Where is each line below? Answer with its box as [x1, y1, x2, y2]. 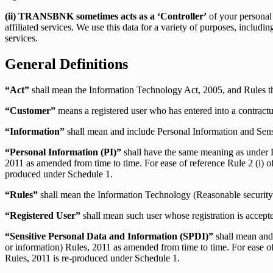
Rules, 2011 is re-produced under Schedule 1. [5, 252, 180, 263]
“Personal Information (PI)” [5, 146, 121, 157]
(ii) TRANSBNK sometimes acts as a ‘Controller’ [5, 10, 207, 21]
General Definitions [5, 55, 128, 72]
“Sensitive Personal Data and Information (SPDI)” [5, 230, 213, 241]
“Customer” [5, 105, 55, 116]
